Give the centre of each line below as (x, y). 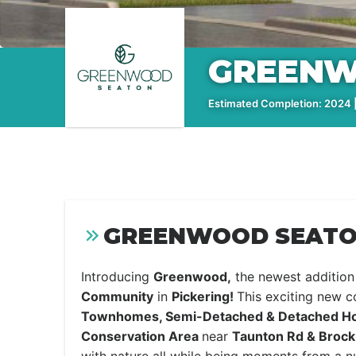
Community (117, 296)
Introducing (117, 277)
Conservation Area (141, 336)
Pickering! (204, 296)
